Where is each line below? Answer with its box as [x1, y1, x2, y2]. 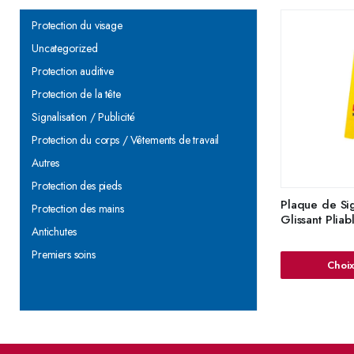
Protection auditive [32, 63, 114, 79]
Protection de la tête [32, 86, 121, 102]
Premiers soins [32, 247, 96, 262]
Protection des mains [32, 201, 124, 217]
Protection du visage [32, 17, 122, 33]
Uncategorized [32, 40, 98, 56]
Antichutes [32, 224, 77, 239]
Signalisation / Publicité [32, 109, 135, 125]
